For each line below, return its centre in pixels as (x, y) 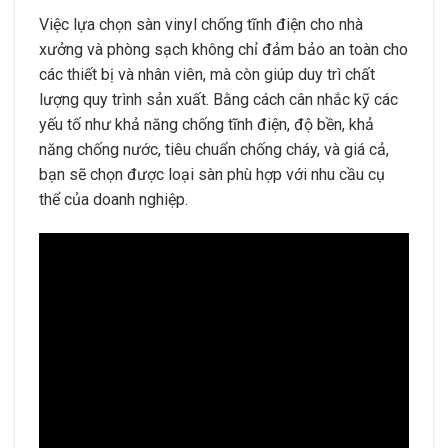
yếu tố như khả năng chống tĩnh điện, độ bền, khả (206, 125)
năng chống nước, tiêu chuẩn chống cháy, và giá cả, (214, 150)
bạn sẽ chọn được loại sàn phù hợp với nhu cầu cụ (212, 175)
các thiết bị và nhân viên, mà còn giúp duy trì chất (207, 75)
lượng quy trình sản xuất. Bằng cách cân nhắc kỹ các (218, 100)
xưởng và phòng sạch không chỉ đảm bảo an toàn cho (223, 50)
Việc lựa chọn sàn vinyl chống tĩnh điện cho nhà (201, 25)
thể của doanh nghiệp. (113, 200)
